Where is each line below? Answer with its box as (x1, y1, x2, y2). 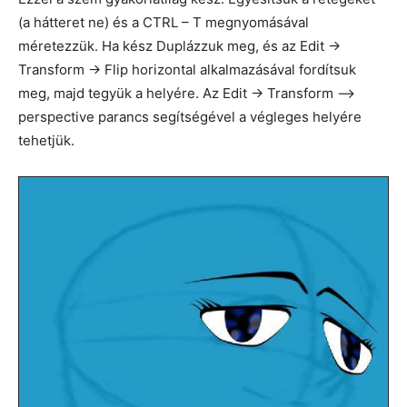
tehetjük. (18, 132, 74, 150)
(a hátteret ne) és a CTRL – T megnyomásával (18, 14, 309, 32)
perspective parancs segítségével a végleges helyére (18, 108, 362, 126)
